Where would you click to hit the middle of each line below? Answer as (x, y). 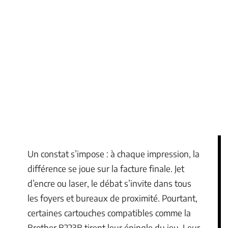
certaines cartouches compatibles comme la (109, 213)
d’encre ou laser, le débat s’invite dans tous (109, 183)
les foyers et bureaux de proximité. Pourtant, (112, 198)
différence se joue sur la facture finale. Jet (106, 168)
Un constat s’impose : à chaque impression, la (113, 154)
